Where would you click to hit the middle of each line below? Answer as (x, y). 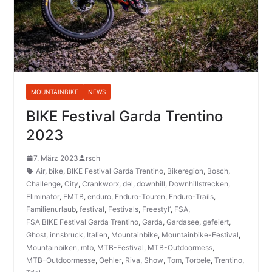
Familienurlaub (51, 209)
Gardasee (182, 222)
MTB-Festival (120, 248)
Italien (97, 235)
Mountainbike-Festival (200, 235)
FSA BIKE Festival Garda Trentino (82, 222)
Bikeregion (185, 171)
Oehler (110, 260)
